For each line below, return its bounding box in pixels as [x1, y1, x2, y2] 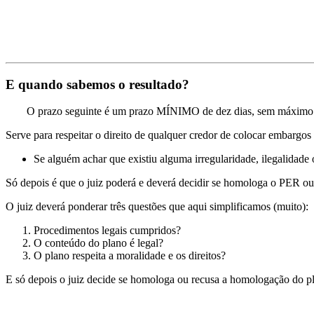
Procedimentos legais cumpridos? [34, 224, 181, 237]
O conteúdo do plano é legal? [34, 237, 163, 250]
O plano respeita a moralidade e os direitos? [34, 250, 226, 262]
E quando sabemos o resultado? [6, 76, 189, 92]
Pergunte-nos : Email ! [6, 38, 104, 50]
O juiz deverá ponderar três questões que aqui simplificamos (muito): [6, 200, 311, 213]
